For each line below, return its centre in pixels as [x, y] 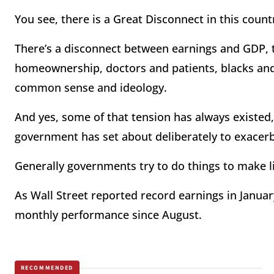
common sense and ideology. [91, 87]
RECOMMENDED [47, 268]
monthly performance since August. [108, 215]
